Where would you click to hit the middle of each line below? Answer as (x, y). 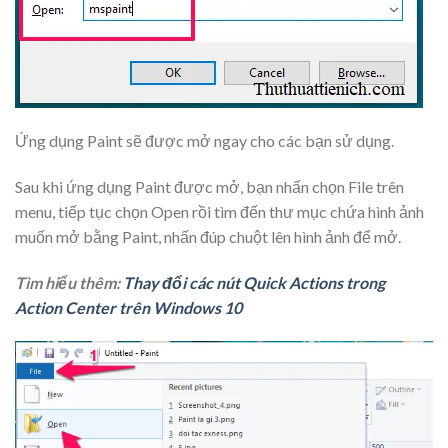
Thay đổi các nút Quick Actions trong (254, 282)
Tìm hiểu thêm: (69, 282)
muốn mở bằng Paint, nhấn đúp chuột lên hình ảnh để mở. (208, 237)
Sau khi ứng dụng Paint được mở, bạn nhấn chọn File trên (209, 187)
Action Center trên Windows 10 (128, 307)
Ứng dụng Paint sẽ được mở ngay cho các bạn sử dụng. (204, 141)
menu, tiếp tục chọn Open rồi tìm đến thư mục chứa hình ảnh (219, 212)
